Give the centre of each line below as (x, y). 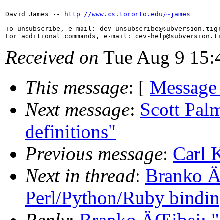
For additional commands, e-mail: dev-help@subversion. (110, 36)
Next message (77, 110)
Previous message (94, 154)
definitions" (70, 132)
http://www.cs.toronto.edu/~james (127, 14)
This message (77, 87)
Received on (52, 57)
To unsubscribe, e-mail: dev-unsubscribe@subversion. (106, 29)
